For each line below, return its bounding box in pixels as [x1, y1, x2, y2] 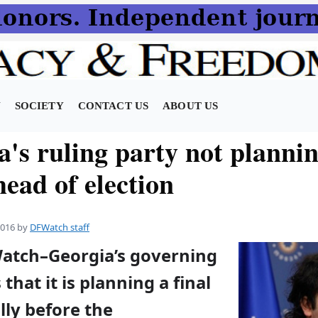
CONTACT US [77, 100, 149, 111]
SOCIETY [14, 100, 64, 111]
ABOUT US [163, 100, 219, 111]
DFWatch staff [30, 221, 89, 234]
